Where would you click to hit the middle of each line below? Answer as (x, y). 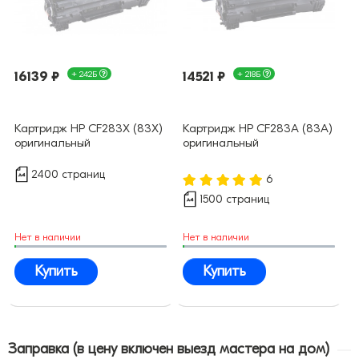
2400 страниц (68, 175)
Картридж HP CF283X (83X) (89, 129)
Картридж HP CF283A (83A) (258, 129)
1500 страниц (234, 200)
